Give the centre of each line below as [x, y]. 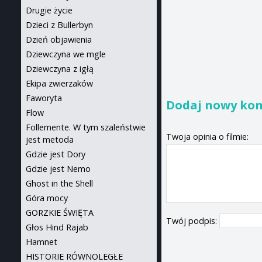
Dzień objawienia [59, 39]
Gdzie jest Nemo [58, 169]
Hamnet [42, 242]
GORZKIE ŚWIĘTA [60, 213]
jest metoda [50, 139]
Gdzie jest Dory [56, 154]
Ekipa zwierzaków [59, 83]
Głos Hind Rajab [57, 227]
